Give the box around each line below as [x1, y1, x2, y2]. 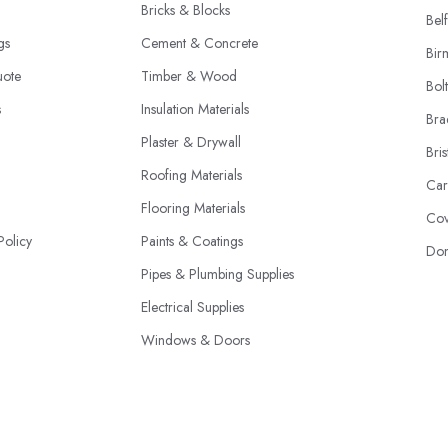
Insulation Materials [141, 99, 249, 119]
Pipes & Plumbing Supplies [141, 264, 294, 284]
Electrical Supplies [141, 297, 244, 317]
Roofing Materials [141, 165, 242, 185]
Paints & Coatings [141, 231, 243, 251]
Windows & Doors [141, 330, 250, 350]
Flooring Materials [141, 198, 245, 218]
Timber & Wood [141, 66, 237, 86]
